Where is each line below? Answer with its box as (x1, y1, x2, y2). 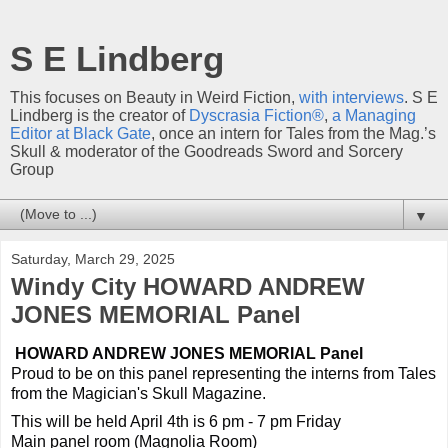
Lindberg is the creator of (10, 107, 189, 124)
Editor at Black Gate (10, 125, 151, 142)
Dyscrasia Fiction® (189, 107, 324, 124)
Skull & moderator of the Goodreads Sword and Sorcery (10, 143, 403, 160)
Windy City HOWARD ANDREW (11, 273, 365, 300)
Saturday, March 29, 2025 (11, 251, 175, 267)
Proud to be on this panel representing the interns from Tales (11, 364, 436, 382)
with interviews (299, 89, 404, 106)
